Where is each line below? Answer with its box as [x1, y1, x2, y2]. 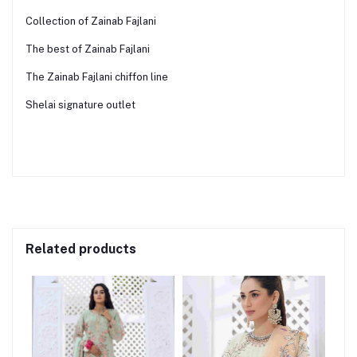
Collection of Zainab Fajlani [25, 15, 156, 28]
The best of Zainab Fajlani [25, 43, 150, 56]
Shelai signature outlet [25, 99, 135, 112]
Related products [25, 241, 136, 257]
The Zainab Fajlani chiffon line [25, 71, 168, 84]
